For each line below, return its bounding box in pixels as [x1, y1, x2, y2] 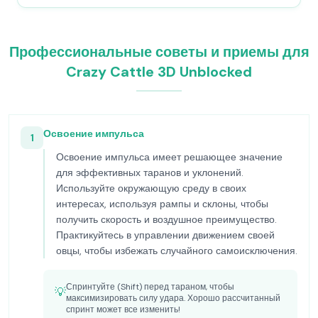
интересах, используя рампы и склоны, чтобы [56, 197, 268, 210]
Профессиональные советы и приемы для [9, 43, 309, 61]
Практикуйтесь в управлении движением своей [56, 229, 275, 241]
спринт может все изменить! [66, 304, 180, 315]
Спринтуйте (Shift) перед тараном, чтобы [66, 281, 234, 292]
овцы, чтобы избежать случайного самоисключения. [56, 244, 297, 257]
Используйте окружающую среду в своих [56, 182, 246, 194]
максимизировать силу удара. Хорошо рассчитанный [66, 292, 280, 304]
